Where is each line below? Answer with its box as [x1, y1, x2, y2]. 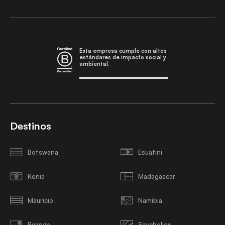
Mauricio [28, 196, 53, 204]
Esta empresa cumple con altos [79, 47, 167, 54]
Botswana [28, 148, 58, 156]
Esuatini [138, 148, 162, 156]
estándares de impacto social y [79, 54, 166, 61]
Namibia [138, 196, 162, 204]
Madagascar [138, 172, 175, 180]
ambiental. [79, 60, 109, 67]
